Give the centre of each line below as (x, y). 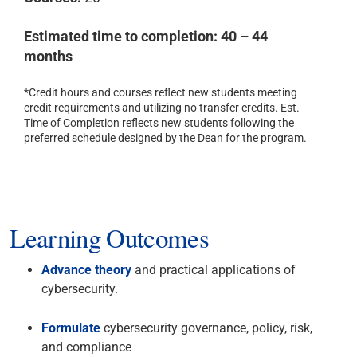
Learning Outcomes (109, 237)
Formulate (71, 328)
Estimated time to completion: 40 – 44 (146, 37)
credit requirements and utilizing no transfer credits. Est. (162, 108)
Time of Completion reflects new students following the (159, 123)
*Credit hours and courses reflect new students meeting (161, 93)
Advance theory (87, 269)
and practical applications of (214, 269)
